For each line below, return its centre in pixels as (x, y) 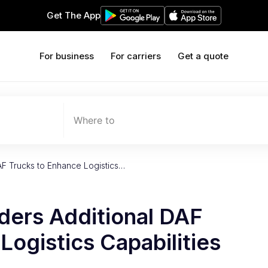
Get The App (74, 15)
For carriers (136, 56)
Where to (94, 120)
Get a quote (203, 56)
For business (67, 56)
